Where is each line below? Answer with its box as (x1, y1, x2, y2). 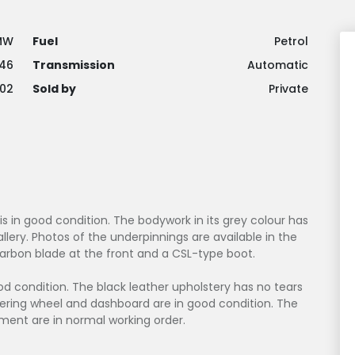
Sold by (32, 81, 76, 97)
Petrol (274, 33, 308, 50)
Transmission (32, 57, 115, 74)
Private (269, 81, 308, 97)
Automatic (247, 57, 308, 74)
